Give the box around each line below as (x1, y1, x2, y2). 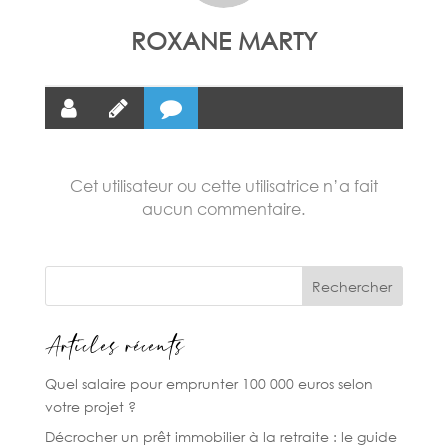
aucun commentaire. (142, 198, 306, 219)
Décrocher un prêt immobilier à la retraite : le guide (44, 427, 397, 446)
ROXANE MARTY (130, 25, 317, 55)
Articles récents (44, 335, 185, 362)
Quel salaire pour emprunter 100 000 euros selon (44, 374, 373, 393)
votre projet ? (44, 397, 136, 416)
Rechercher (312, 276, 393, 296)
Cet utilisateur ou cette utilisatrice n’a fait (69, 175, 378, 196)
